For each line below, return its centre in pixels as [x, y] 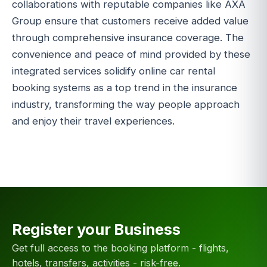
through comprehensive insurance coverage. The [128, 37]
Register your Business [96, 229]
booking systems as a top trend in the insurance [125, 87]
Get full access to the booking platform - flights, [120, 248]
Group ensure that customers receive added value [130, 21]
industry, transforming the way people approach [126, 104]
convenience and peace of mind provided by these [131, 54]
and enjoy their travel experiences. [93, 121]
